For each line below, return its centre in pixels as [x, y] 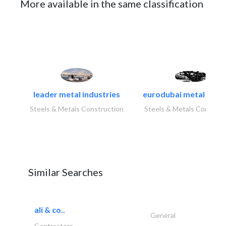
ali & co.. [50, 210]
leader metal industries [77, 94]
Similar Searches [66, 172]
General [163, 215]
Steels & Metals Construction [77, 109]
